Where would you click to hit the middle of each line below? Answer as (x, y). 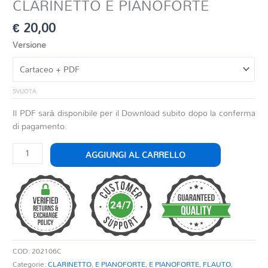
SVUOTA (25, 91)
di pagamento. (40, 126)
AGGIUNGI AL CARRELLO (135, 155)
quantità (28, 240)
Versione (30, 44)
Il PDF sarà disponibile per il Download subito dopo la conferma (134, 113)
